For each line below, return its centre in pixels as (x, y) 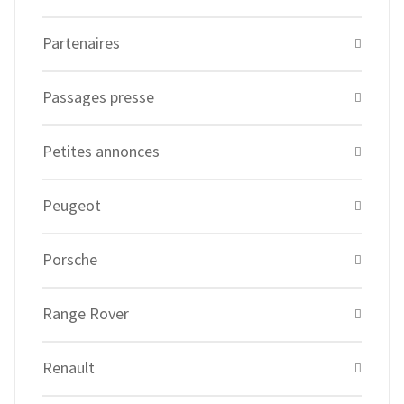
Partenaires (81, 43)
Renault (69, 368)
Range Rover (86, 314)
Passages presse (98, 97)
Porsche (70, 260)
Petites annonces (101, 151)
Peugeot (72, 206)
